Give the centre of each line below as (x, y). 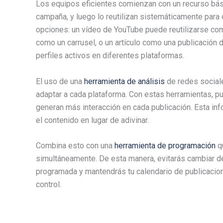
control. (49, 185)
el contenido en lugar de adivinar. (92, 120)
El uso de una (60, 81)
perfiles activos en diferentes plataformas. (110, 56)
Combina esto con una (74, 146)
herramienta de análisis (124, 81)
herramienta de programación (165, 146)
